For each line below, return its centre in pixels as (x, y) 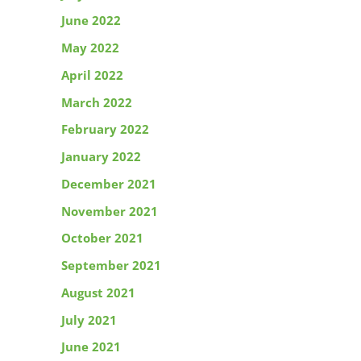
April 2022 (92, 75)
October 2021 (102, 238)
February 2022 (105, 129)
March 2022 (97, 102)
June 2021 (91, 347)
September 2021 (111, 266)
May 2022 (90, 48)
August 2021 (98, 292)
